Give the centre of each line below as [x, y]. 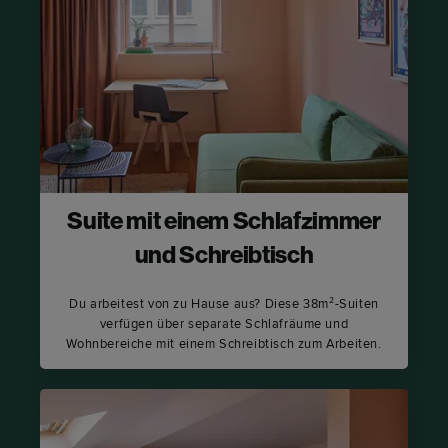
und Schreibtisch [224, 256]
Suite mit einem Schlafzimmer [224, 222]
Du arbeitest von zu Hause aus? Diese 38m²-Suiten [224, 303]
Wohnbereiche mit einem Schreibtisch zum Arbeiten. [224, 343]
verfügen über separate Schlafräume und [224, 323]
